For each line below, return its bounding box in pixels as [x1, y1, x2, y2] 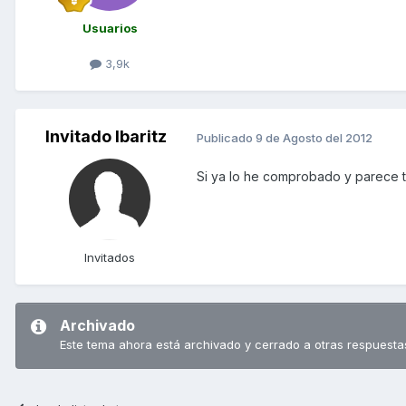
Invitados [84, 250, 135, 266]
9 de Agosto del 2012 [256, 130, 372, 145]
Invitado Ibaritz [45, 127, 167, 147]
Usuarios [82, 21, 138, 36]
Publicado [197, 130, 256, 145]
